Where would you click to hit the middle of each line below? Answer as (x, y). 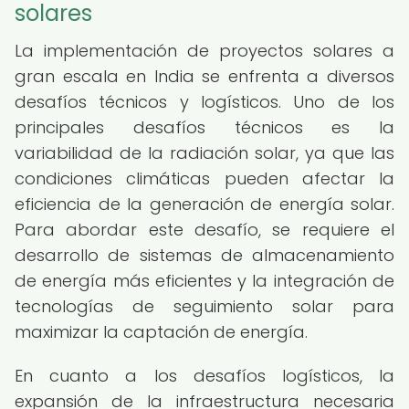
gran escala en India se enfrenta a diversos (204, 76)
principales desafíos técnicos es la (204, 127)
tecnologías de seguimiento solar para (204, 306)
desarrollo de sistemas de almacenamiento (204, 255)
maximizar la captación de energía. (161, 332)
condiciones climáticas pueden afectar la (204, 178)
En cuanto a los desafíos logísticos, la (204, 376)
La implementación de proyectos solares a (204, 51)
